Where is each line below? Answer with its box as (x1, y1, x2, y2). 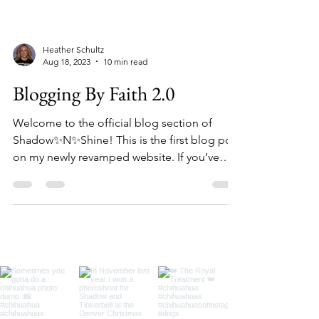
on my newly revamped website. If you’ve (13, 178, 219, 192)
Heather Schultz (43, 72, 104, 83)
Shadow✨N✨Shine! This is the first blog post (13, 161, 241, 175)
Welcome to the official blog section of (13, 144, 212, 158)
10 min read (103, 84, 147, 95)
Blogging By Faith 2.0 (13, 108, 174, 135)
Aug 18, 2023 (43, 84, 90, 95)
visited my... (13, 195, 72, 209)
